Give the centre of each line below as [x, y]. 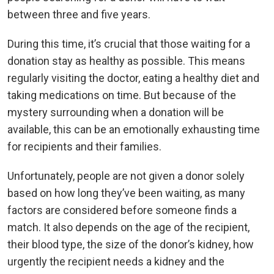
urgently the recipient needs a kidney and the [116, 262]
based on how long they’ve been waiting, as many [126, 193]
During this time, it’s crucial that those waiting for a [129, 44]
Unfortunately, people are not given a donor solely [126, 176]
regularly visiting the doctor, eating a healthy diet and [133, 78]
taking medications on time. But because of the [122, 95]
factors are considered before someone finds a [122, 210]
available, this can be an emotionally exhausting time [134, 130]
